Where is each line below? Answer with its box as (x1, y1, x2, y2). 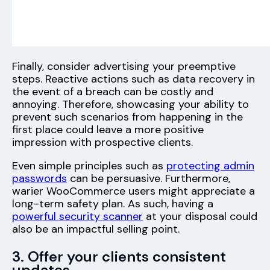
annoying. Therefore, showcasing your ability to (12, 97, 249, 112)
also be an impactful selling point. (12, 222, 180, 237)
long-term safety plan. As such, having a (12, 196, 213, 212)
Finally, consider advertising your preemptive (12, 59, 236, 74)
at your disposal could (143, 209, 257, 224)
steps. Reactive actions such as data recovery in (12, 72, 255, 87)
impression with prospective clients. (12, 135, 193, 150)
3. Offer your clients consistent (12, 247, 226, 266)
